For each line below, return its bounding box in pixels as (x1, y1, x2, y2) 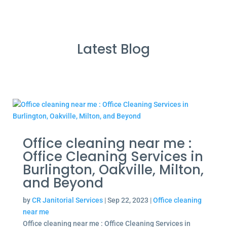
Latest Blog (77, 40, 150, 58)
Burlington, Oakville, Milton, (22, 161, 204, 179)
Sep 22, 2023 (107, 196, 148, 204)
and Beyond (22, 174, 103, 192)
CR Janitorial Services (31, 196, 103, 204)
